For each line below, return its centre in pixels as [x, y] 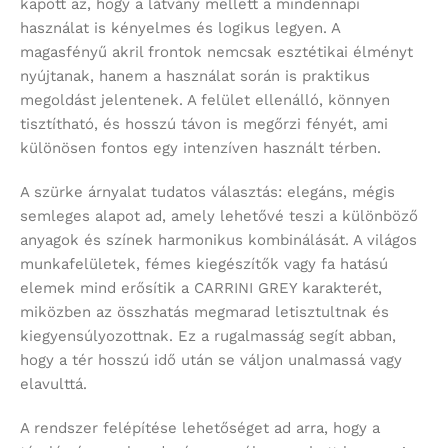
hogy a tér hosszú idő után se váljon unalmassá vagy [211, 359]
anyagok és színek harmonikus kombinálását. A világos [218, 239]
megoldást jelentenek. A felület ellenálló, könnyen [205, 99]
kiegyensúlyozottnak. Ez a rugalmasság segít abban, [208, 335]
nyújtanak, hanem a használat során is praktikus [195, 75]
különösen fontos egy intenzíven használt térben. [200, 147]
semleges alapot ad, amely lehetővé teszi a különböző [219, 215]
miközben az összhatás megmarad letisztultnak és [204, 311]
